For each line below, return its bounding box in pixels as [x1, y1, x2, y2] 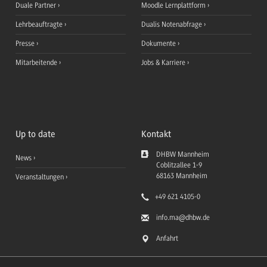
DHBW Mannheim [156, 150, 209, 159]
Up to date [15, 128, 55, 139]
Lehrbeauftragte [15, 20, 64, 29]
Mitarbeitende [15, 58, 59, 67]
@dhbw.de [179, 213, 210, 222]
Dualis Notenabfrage [141, 20, 204, 29]
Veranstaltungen [15, 173, 64, 182]
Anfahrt [156, 234, 178, 243]
